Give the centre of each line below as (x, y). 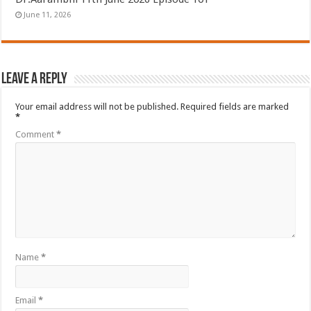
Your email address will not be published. (97, 106)
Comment (36, 134)
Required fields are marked (235, 106)
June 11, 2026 (48, 15)
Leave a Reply (35, 79)
